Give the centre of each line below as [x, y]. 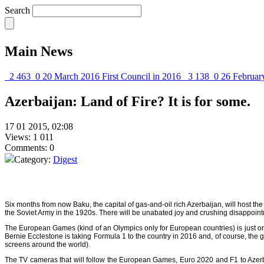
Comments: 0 [29, 147]
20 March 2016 [71, 76]
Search [17, 10]
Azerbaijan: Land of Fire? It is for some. [128, 101]
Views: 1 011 [29, 137]
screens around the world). [47, 244]
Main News [39, 51]
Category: [34, 159]
